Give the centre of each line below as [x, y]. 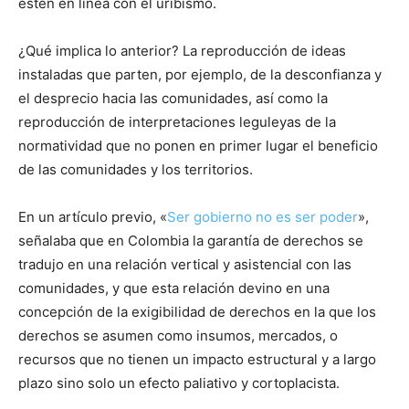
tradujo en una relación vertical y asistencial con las [185, 264]
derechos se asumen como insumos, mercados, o [178, 335]
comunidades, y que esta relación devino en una [174, 288]
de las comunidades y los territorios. [136, 169]
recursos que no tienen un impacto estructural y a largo [197, 359]
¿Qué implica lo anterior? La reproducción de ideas [182, 50]
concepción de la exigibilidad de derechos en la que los [197, 311]
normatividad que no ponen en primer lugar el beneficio [198, 145]
